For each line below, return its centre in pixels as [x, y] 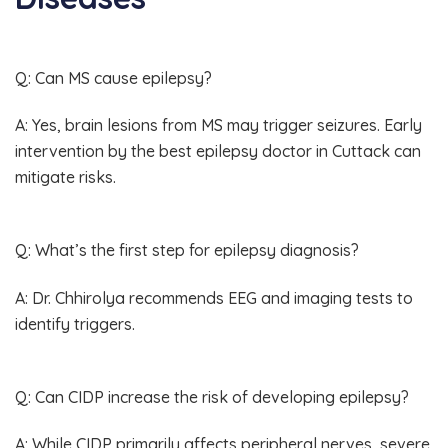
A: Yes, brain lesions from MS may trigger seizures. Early [218, 125]
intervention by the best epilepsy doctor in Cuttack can [218, 151]
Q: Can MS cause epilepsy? [113, 77]
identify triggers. [75, 323]
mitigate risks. [65, 177]
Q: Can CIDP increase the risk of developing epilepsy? [212, 396]
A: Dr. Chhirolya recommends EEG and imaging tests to [214, 297]
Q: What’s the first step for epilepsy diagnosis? [187, 250]
